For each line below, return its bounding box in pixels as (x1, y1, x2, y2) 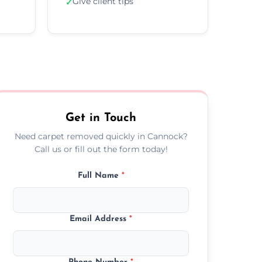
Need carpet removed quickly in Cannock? (14, 130, 188, 142)
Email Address (70, 214, 130, 223)
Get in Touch (65, 112, 137, 124)
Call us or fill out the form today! (34, 143, 168, 154)
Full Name (77, 171, 122, 180)
